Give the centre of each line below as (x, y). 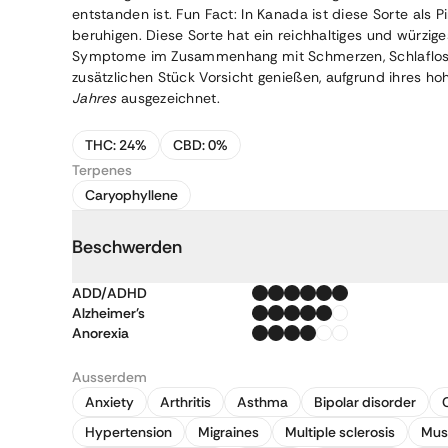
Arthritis (185, 402)
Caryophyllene (131, 195)
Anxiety (109, 402)
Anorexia (100, 333)
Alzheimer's (108, 313)
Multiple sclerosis (340, 432)
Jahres (94, 98)
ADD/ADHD (109, 293)
